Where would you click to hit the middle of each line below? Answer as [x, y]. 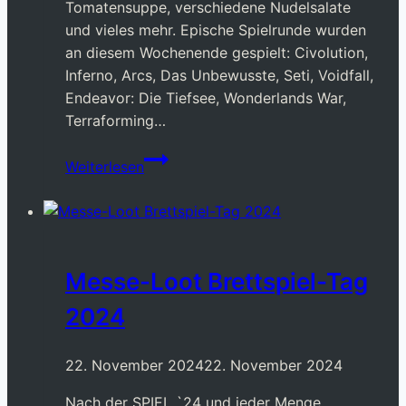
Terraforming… [116, 120]
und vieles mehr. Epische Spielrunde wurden [216, 29]
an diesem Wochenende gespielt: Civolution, [217, 52]
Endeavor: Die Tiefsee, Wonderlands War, [206, 97]
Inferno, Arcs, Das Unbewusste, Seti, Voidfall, [219, 75]
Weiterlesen [105, 166]
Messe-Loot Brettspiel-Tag [217, 282]
